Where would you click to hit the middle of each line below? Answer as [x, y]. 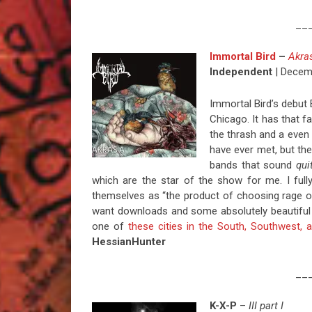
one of [110, 227]
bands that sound [253, 165]
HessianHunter [129, 242]
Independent [241, 72]
